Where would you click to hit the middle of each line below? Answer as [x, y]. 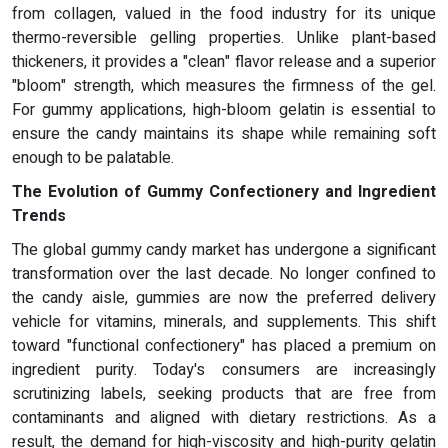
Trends [39, 216]
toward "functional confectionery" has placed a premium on [224, 346]
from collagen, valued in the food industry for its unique [224, 14]
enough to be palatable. [93, 158]
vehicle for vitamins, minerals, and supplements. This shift [224, 322]
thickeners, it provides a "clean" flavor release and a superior [224, 62]
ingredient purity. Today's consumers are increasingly [224, 370]
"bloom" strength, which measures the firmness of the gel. [224, 86]
